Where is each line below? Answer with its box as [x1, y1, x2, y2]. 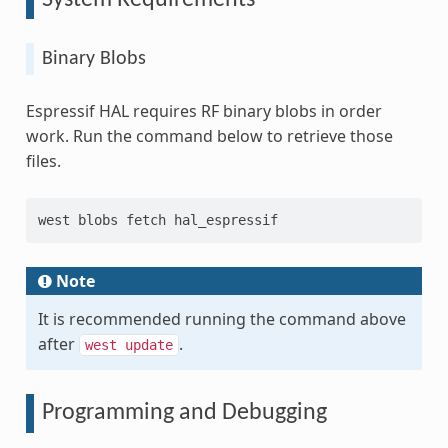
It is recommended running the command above [37, 308, 406, 331]
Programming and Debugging [41, 401, 327, 426]
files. [25, 150, 61, 173]
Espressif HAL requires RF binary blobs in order [25, 100, 382, 123]
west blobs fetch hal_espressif [37, 212, 278, 229]
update [124, 337, 173, 354]
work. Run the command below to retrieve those [25, 125, 393, 148]
